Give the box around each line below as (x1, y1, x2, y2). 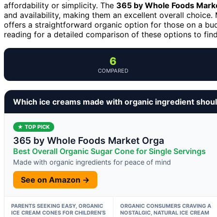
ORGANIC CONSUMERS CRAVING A (120, 202, 211, 209)
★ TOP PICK (17, 123, 50, 130)
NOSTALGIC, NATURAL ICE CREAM (120, 209, 209, 216)
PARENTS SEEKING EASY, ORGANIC (11, 202, 103, 209)
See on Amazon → (21, 174, 90, 185)
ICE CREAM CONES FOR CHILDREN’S (11, 209, 106, 216)
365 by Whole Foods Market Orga (13, 134, 164, 146)
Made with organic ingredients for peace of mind (13, 157, 171, 166)
